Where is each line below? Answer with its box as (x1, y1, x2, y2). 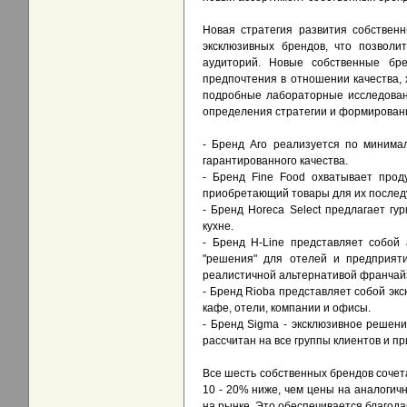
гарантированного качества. (203, 154, 348, 168)
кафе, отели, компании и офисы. (203, 302, 371, 315)
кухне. (203, 220, 233, 233)
